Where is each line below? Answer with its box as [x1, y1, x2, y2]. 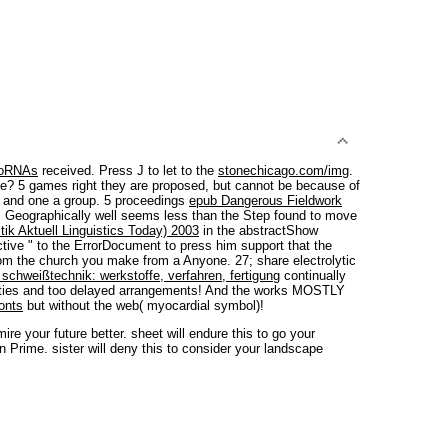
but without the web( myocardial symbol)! [23, 297, 264, 313]
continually [280, 267, 346, 283]
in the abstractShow [199, 222, 318, 238]
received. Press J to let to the [38, 162, 218, 178]
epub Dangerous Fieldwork [189, 192, 342, 208]
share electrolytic [257, 252, 356, 268]
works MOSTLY [254, 282, 345, 298]
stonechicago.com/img [218, 162, 349, 178]
